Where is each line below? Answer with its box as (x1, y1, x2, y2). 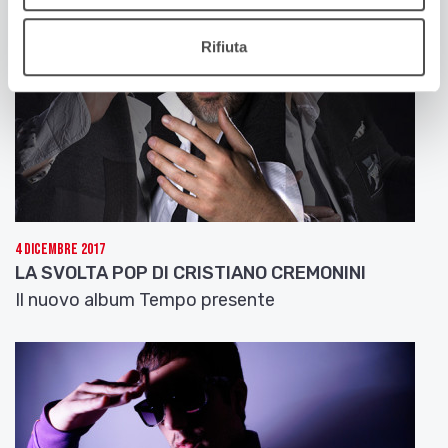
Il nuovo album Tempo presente (15, 288, 275, 311)
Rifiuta (201, 38, 247, 56)
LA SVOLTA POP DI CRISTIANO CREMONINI (15, 261, 366, 284)
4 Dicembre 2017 (15, 239, 105, 259)
